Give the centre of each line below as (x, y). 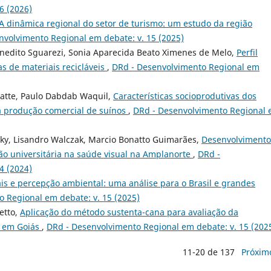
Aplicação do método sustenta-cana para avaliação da (129, 212)
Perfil (247, 52)
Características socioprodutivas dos (185, 96)
